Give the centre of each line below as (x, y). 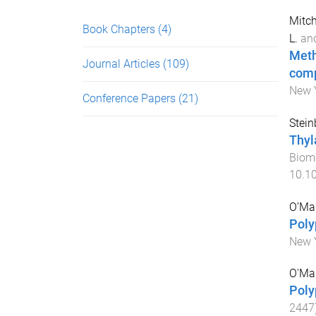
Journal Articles (123, 64)
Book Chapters (120, 29)
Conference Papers (130, 98)
